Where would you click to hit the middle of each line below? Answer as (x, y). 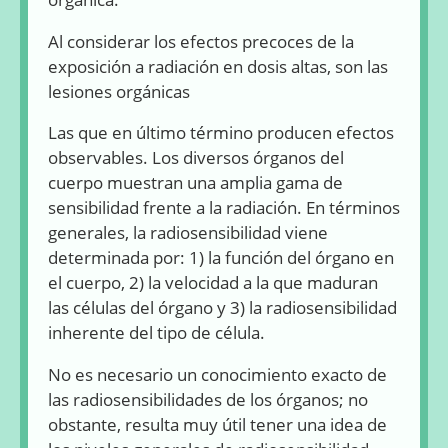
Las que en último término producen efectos (221, 133)
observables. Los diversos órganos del (196, 158)
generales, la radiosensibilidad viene (188, 233)
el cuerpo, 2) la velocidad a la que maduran (213, 283)
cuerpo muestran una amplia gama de (195, 183)
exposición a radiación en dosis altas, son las (218, 66)
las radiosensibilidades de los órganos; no (208, 400)
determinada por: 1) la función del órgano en (221, 258)
